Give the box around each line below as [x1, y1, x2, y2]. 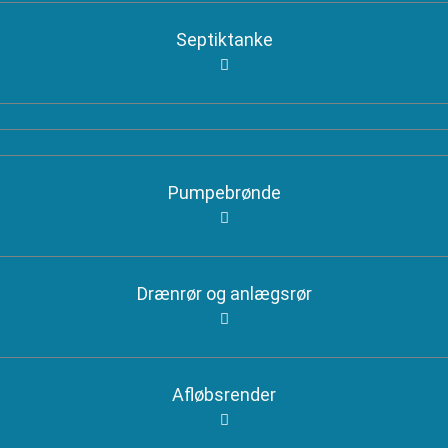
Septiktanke [175, 29, 273, 50]
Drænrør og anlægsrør [136, 283, 312, 304]
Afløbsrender [172, 384, 276, 405]
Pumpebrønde [167, 182, 281, 203]
